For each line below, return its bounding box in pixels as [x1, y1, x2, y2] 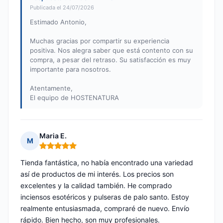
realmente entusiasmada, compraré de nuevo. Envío [20, 204, 189, 213]
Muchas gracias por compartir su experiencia [30, 37, 169, 45]
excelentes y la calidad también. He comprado [20, 181, 172, 190]
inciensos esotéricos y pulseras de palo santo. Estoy [20, 193, 189, 202]
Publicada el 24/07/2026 [30, 4, 94, 11]
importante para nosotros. [30, 65, 111, 74]
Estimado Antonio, [30, 18, 87, 26]
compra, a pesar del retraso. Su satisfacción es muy [30, 56, 191, 64]
